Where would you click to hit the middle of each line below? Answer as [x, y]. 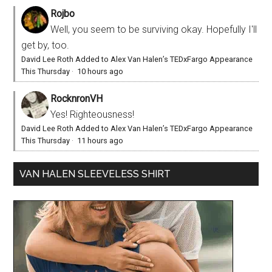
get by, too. [46, 45]
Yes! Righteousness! [93, 114]
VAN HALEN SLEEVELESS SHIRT [95, 174]
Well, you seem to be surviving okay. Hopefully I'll [154, 29]
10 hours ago [100, 71]
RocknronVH [77, 98]
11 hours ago [100, 140]
